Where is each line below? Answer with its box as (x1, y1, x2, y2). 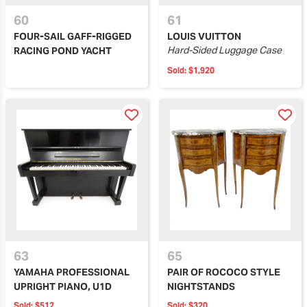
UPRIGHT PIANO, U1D (14, 280, 112, 293)
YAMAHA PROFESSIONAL (14, 265, 130, 278)
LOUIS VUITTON (167, 29, 241, 42)
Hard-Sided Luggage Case (167, 43, 282, 56)
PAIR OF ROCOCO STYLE (167, 265, 280, 278)
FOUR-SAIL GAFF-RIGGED (14, 29, 132, 42)
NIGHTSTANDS (167, 280, 235, 293)
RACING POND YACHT (14, 44, 112, 57)
